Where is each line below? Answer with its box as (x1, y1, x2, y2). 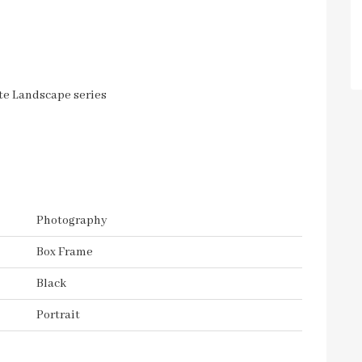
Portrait (36, 308, 80, 322)
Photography (36, 213, 107, 228)
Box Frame (36, 245, 93, 259)
